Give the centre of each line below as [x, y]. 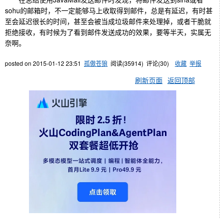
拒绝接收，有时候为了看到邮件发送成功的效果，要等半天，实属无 [108, 32]
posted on [19, 63]
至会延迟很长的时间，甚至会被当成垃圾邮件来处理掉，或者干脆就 [108, 21]
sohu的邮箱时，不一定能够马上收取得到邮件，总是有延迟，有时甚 [109, 10]
